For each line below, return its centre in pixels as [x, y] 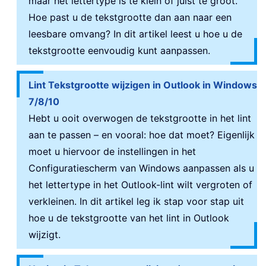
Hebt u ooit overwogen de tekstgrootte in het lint [140, 118]
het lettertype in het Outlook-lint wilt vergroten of [140, 185]
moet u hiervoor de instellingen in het [112, 151]
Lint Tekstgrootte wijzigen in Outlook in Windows [143, 85]
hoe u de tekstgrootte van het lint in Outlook [129, 218]
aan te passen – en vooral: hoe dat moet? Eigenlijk [142, 135]
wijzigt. [45, 235]
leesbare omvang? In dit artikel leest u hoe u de [135, 34]
